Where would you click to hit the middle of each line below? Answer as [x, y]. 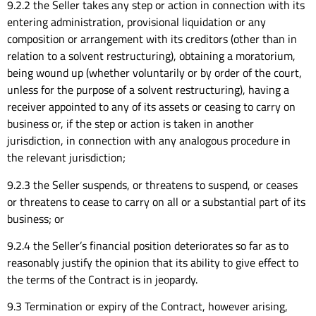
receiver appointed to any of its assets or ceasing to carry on [151, 107]
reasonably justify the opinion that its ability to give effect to [153, 262]
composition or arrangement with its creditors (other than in [152, 39]
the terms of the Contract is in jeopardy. [102, 279]
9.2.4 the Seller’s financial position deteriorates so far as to [148, 245]
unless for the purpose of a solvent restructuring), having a [148, 90]
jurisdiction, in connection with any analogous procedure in [149, 141]
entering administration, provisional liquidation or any [136, 22]
